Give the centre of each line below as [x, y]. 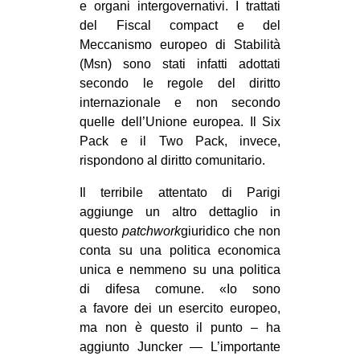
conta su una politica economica [180, 250]
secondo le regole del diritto [180, 83]
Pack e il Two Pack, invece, [180, 141]
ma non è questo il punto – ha [180, 327]
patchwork [151, 231]
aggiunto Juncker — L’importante [180, 346]
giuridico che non [231, 231]
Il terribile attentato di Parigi [180, 192]
